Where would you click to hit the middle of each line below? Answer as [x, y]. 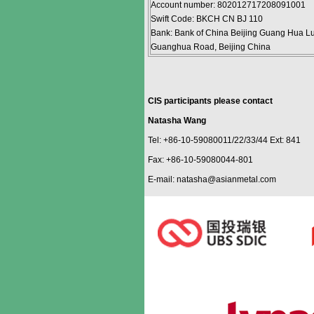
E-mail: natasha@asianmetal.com [212, 179]
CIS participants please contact [210, 101]
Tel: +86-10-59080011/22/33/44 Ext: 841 [224, 140]
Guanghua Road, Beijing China [211, 47]
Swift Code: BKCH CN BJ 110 [207, 19]
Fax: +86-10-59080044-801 [200, 160]
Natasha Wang [177, 121]
